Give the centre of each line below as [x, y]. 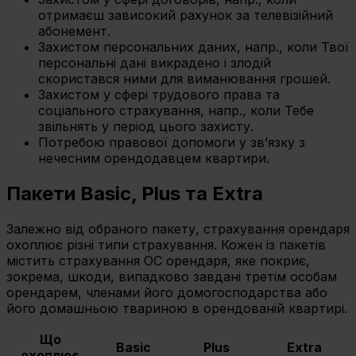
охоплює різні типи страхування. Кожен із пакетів [166, 245]
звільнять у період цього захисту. [146, 127]
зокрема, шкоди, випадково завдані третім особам [172, 277]
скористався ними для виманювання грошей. [184, 79]
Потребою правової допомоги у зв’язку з [172, 143]
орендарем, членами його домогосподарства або [167, 293]
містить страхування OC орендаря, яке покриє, [158, 261]
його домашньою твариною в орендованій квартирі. [177, 309]
